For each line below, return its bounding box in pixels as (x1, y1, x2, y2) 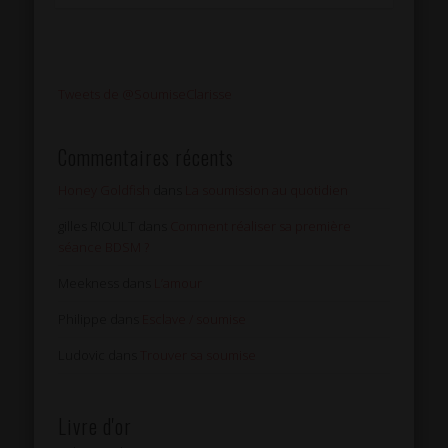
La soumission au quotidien (185, 181, 349, 200)
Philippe (58, 310, 108, 329)
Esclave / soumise (142, 310, 247, 329)
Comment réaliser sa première (170, 217, 352, 236)
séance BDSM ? (58, 238, 150, 257)
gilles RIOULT (58, 217, 136, 236)
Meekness (58, 274, 120, 293)
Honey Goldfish (58, 181, 151, 200)
